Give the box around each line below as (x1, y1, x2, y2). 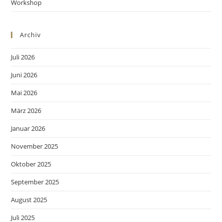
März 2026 (11, 106, 42, 115)
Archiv (20, 30, 42, 39)
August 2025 (11, 195, 48, 204)
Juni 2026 (11, 70, 38, 79)
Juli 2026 (11, 52, 35, 61)
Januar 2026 (11, 123, 46, 133)
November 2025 (11, 141, 58, 151)
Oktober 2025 (11, 159, 52, 168)
